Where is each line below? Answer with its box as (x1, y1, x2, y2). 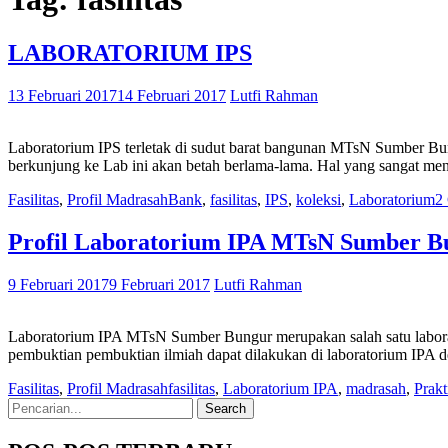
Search (7, 396, 50, 414)
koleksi (296, 190, 341, 208)
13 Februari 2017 (8, 86, 117, 104)
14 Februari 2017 (117, 86, 226, 104)
